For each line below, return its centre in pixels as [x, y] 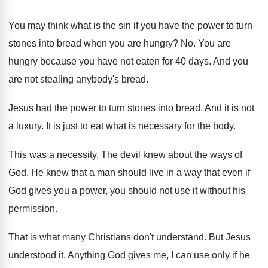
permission [32, 209]
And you [231, 62]
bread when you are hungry [115, 44]
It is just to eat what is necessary [114, 126]
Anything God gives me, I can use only [149, 255]
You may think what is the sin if [73, 26]
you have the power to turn [197, 26]
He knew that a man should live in [103, 173]
